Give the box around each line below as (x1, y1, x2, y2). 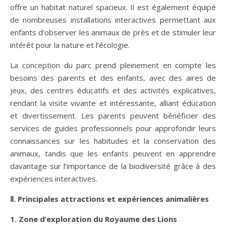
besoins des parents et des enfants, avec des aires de (10, 72, 216, 83)
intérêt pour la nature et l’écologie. (10, 39, 130, 50)
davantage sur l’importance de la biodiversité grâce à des (10, 160, 216, 171)
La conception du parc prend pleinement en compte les (10, 60, 216, 70)
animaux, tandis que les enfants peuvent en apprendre (10, 148, 216, 158)
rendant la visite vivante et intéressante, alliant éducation (10, 97, 216, 108)
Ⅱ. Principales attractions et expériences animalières (10, 193, 209, 204)
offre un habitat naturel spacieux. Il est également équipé (10, 2, 216, 12)
